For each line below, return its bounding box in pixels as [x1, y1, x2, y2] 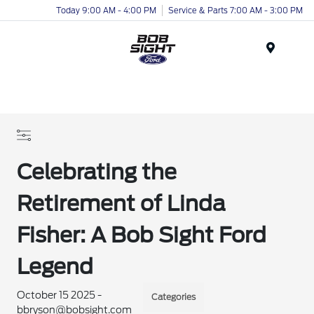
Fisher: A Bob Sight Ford [17, 222, 267, 247]
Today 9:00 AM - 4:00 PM [56, 5, 156, 15]
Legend [17, 254, 94, 279]
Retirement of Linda [17, 191, 226, 216]
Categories [151, 292, 196, 302]
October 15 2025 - [17, 289, 102, 301]
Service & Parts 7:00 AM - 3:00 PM [168, 5, 303, 15]
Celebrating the [17, 159, 177, 184]
